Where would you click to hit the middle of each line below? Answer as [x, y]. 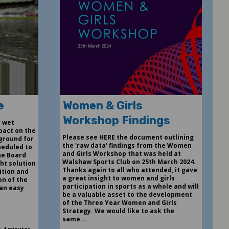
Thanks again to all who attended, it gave [130, 170]
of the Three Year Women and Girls [119, 203]
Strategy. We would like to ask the [118, 211]
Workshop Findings [116, 121]
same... [74, 219]
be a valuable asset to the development [127, 195]
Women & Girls [102, 106]
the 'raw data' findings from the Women [127, 146]
